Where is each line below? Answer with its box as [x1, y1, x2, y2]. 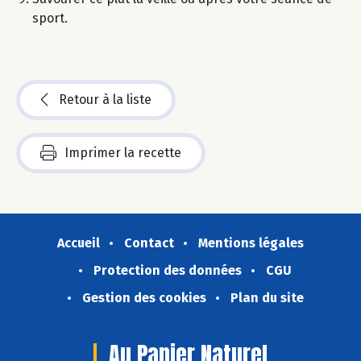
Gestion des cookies [81, 289, 206, 305]
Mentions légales [198, 234, 304, 251]
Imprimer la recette [64, 144, 181, 160]
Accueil [57, 234, 100, 251]
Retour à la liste [59, 91, 151, 107]
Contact [124, 234, 174, 251]
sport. [32, 10, 68, 26]
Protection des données [93, 262, 242, 278]
